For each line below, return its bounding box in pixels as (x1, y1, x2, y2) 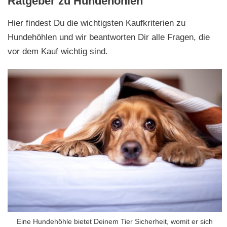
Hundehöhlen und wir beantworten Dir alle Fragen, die (8, 32, 210, 42)
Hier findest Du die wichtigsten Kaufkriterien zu (8, 18, 185, 28)
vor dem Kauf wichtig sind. (8, 46, 108, 56)
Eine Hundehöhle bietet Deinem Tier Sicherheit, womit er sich (17, 218, 213, 226)
